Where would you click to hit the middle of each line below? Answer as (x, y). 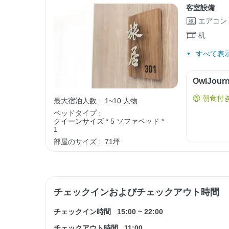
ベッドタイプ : (77, 113)
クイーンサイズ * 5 (85, 121)
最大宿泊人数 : (77, 101)
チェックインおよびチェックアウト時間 (136, 192)
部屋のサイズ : (77, 142)
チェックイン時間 (82, 212)
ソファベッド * (140, 121)
